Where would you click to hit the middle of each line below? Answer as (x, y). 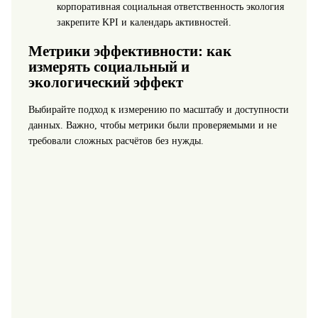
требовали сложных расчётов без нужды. (116, 141)
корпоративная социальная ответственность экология (170, 7)
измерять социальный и (109, 66)
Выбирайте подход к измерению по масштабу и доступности (158, 110)
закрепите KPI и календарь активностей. (144, 23)
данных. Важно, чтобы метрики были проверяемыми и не (152, 126)
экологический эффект (105, 82)
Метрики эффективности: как (130, 51)
